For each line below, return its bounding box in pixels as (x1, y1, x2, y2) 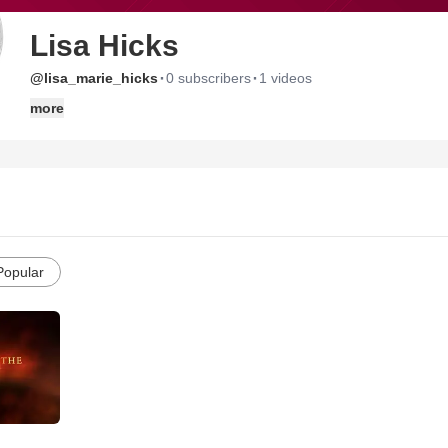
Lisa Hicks (30, 29, 179, 62)
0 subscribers (166, 70, 251, 86)
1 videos (259, 70, 312, 86)
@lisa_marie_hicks (30, 70, 158, 86)
